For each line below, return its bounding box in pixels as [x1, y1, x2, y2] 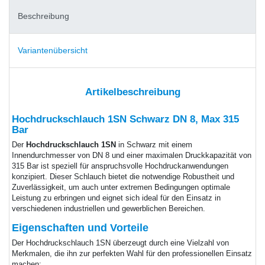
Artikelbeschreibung [85, 86, 180, 98]
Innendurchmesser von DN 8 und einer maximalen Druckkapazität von [11, 151, 251, 160]
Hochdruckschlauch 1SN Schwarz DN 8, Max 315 [11, 113, 239, 125]
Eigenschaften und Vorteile [11, 221, 148, 234]
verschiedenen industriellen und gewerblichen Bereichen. [11, 204, 205, 213]
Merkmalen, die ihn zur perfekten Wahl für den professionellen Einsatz [11, 249, 252, 258]
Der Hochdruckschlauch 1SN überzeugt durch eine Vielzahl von [11, 238, 229, 247]
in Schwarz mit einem [115, 140, 192, 149]
